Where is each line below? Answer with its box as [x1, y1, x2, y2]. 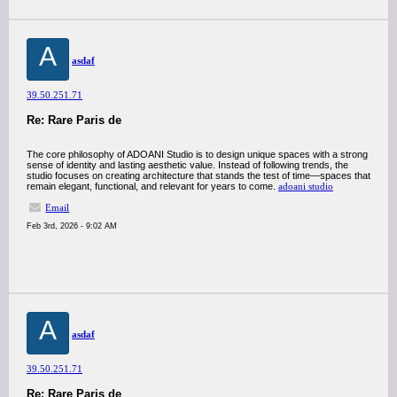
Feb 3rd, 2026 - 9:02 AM [27, 222, 117, 230]
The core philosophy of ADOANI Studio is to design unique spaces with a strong [27, 149, 368, 160]
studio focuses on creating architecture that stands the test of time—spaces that [27, 170, 370, 181]
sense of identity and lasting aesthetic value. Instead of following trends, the [27, 160, 348, 170]
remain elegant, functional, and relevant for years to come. [27, 181, 278, 191]
